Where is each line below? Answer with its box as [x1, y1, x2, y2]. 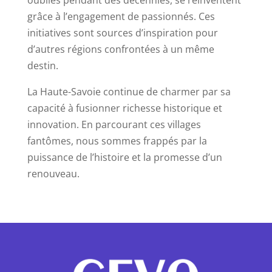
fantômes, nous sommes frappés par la [27, 134, 207, 148]
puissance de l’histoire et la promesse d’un [27, 151, 222, 165]
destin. [27, 59, 58, 73]
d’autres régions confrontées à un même [27, 42, 214, 56]
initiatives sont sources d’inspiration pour [27, 26, 218, 40]
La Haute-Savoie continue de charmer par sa [27, 85, 231, 99]
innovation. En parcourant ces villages [27, 118, 201, 132]
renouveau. [27, 167, 80, 181]
